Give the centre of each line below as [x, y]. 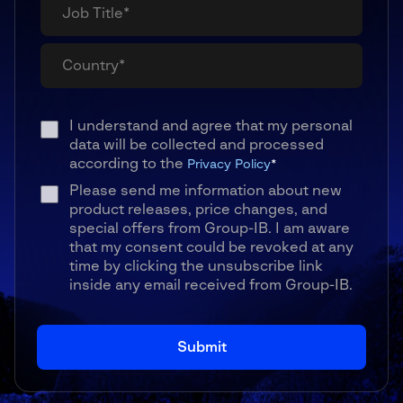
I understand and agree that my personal [211, 126]
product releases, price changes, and [198, 210]
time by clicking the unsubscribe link [196, 267]
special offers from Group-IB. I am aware [210, 229]
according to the [128, 164]
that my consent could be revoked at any [211, 248]
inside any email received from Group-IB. [211, 286]
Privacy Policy [229, 165]
